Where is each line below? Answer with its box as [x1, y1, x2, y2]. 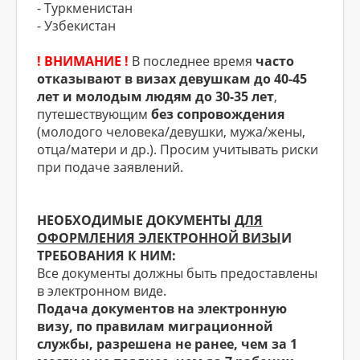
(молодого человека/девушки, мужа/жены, [37, 123, 305, 141]
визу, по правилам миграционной [37, 317, 273, 335]
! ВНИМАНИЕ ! [37, 52, 129, 70]
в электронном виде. [37, 282, 166, 300]
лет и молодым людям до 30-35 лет [37, 88, 274, 105]
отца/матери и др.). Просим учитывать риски [37, 141, 318, 158]
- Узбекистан [37, 17, 116, 35]
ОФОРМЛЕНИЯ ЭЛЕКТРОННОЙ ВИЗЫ [37, 229, 281, 247]
